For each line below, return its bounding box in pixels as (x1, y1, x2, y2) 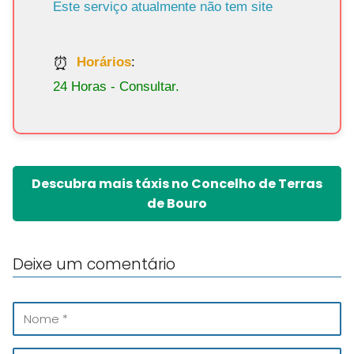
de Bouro (147, 194, 207, 213)
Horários (77, 55, 132, 70)
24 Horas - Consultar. (53, 78, 180, 94)
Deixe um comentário (13, 253, 175, 275)
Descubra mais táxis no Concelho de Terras (32, 174, 322, 193)
